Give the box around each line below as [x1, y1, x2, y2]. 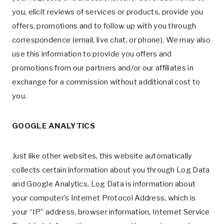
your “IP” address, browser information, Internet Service [12, 207, 210, 216]
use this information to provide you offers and [12, 49, 172, 58]
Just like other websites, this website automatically [12, 151, 192, 160]
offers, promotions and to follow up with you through [12, 21, 196, 30]
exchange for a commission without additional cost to [12, 77, 200, 86]
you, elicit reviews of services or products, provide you [12, 7, 203, 16]
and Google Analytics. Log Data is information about [12, 179, 196, 188]
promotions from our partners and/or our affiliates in [12, 63, 193, 72]
